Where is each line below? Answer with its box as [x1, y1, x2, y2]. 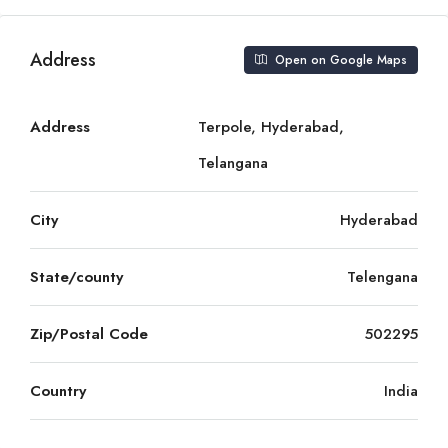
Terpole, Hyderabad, [198, 116, 344, 138]
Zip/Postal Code [30, 323, 148, 345]
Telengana [347, 266, 418, 288]
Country [30, 380, 86, 402]
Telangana [198, 152, 268, 174]
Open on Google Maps [271, 51, 407, 69]
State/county [30, 266, 123, 288]
